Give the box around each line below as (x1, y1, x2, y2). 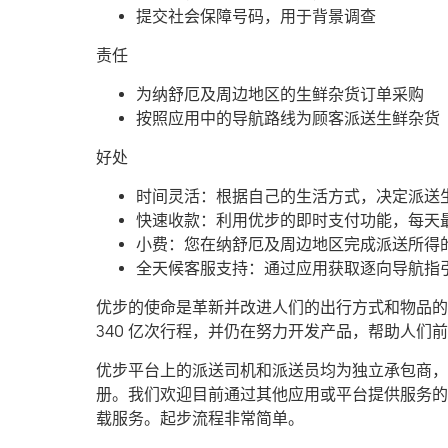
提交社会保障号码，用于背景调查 (136, 6, 376, 26)
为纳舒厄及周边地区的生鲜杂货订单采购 (136, 84, 424, 104)
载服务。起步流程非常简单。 (96, 408, 304, 428)
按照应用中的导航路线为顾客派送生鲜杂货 (136, 108, 440, 128)
